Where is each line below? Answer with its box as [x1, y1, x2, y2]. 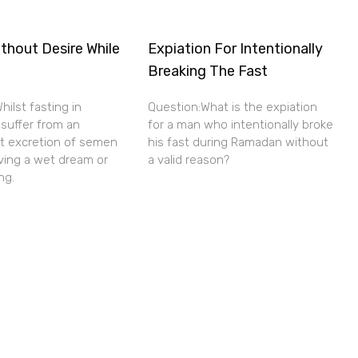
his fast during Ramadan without [148, 135, 329, 149]
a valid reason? [148, 153, 230, 167]
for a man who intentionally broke [148, 117, 334, 132]
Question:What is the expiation [148, 100, 318, 114]
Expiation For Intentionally [148, 40, 324, 58]
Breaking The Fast [148, 62, 268, 80]
